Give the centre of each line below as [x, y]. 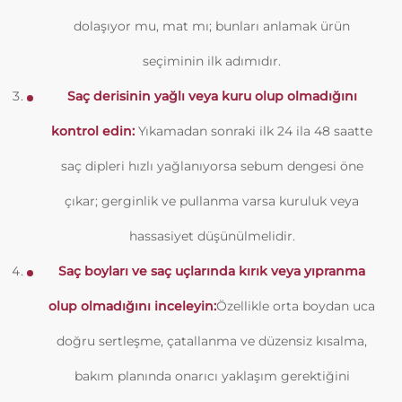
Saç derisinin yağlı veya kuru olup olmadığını [212, 96]
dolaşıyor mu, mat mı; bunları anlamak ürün [212, 26]
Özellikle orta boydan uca [296, 306]
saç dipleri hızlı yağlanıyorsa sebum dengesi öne [212, 166]
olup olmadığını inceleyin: [132, 306]
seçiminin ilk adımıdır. [212, 61]
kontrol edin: [93, 131]
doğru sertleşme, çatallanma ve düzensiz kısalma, [212, 341]
